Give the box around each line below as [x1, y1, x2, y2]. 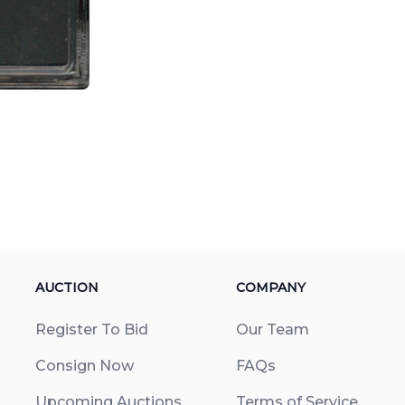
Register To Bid [35, 320, 148, 338]
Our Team [235, 320, 309, 338]
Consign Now [35, 356, 134, 374]
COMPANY [235, 278, 306, 296]
